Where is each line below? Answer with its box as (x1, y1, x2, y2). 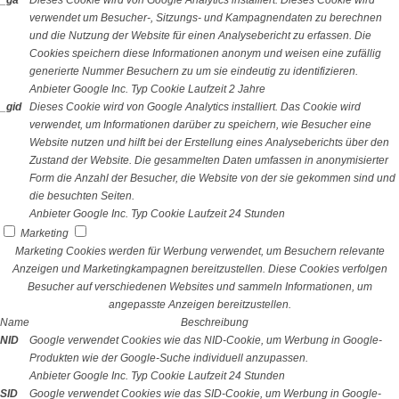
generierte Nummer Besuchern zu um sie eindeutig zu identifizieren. (29, 65, 358, 77)
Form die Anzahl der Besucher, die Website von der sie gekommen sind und (29, 172, 395, 184)
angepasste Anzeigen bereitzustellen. (108, 298, 291, 311)
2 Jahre (229, 83, 265, 95)
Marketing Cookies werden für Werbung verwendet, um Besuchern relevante (14, 245, 385, 257)
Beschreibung (180, 316, 248, 329)
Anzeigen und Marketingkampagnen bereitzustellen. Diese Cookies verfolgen (12, 263, 387, 275)
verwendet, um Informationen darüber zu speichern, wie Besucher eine (29, 118, 371, 131)
